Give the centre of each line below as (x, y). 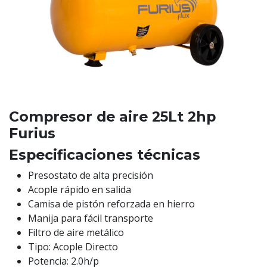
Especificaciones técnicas (105, 155)
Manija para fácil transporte (91, 218)
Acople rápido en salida (80, 190)
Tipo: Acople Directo (73, 247)
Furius (32, 133)
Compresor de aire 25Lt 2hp (112, 117)
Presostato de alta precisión (91, 175)
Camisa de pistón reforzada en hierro (111, 204)
